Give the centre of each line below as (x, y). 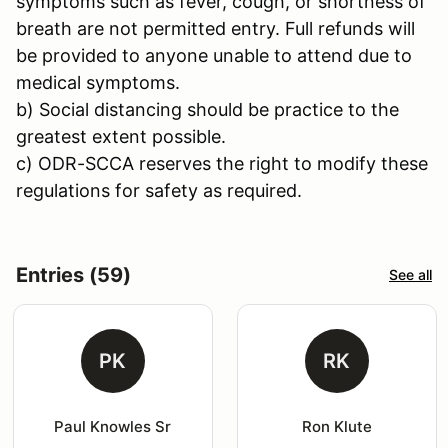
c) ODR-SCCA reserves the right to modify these (222, 163)
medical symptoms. (98, 82)
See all (410, 275)
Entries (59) (73, 274)
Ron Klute (336, 426)
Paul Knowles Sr (113, 426)
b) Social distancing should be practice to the (207, 109)
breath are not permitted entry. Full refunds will (215, 28)
